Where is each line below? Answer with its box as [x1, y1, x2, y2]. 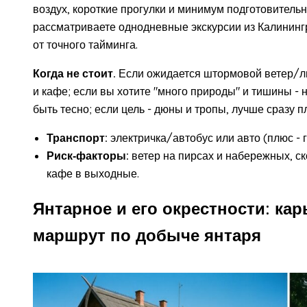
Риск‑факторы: [47, 148, 129, 162]
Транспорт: [47, 130, 108, 145]
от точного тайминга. [33, 37, 138, 51]
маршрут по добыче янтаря [33, 225, 261, 246]
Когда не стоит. [33, 66, 116, 80]
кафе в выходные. [47, 166, 139, 180]
